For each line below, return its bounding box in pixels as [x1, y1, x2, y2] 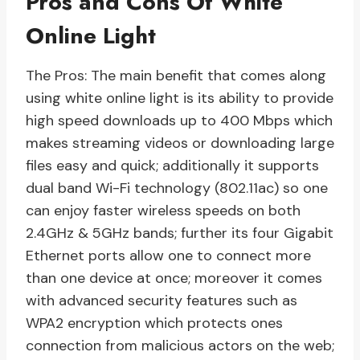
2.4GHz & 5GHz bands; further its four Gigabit [26, 223, 333, 243]
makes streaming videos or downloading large [26, 133, 334, 153]
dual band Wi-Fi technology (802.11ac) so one [26, 178, 328, 198]
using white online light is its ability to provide [26, 88, 333, 108]
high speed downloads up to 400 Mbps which [26, 111, 333, 131]
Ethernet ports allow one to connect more [26, 246, 311, 266]
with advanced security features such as [26, 291, 297, 311]
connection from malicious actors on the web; [26, 336, 334, 356]
